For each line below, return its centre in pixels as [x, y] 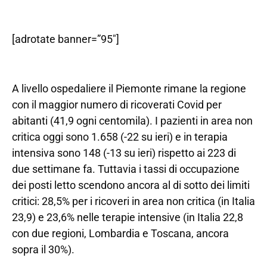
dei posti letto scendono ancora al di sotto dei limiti [131, 185]
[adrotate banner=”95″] [66, 39]
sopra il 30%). [43, 249]
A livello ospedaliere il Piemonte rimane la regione [129, 88]
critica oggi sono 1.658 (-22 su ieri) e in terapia [120, 136]
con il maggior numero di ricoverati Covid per [117, 104]
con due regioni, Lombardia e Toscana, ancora [120, 233]
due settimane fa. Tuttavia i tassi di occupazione [126, 169]
